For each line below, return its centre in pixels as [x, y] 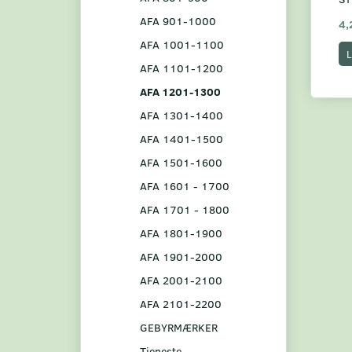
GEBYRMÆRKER [179, 327]
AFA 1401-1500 [181, 138]
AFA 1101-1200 [181, 68]
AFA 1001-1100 [182, 44]
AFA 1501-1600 [181, 162]
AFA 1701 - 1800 [185, 209]
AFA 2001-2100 [181, 280]
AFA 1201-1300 [180, 91]
